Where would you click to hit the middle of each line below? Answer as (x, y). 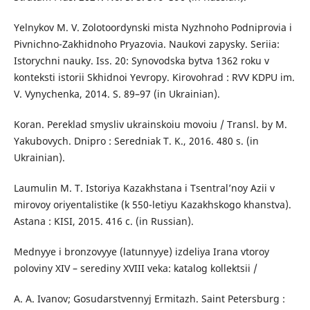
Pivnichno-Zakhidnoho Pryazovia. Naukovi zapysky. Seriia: (146, 44)
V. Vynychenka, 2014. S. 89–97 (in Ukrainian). (117, 94)
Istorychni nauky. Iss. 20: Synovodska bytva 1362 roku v (141, 61)
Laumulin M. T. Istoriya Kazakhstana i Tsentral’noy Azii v (144, 188)
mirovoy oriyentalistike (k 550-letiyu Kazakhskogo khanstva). (152, 205)
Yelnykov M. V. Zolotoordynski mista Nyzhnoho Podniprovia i (153, 28)
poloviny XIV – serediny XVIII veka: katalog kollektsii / (135, 268)
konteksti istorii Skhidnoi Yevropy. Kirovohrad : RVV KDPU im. (154, 77)
